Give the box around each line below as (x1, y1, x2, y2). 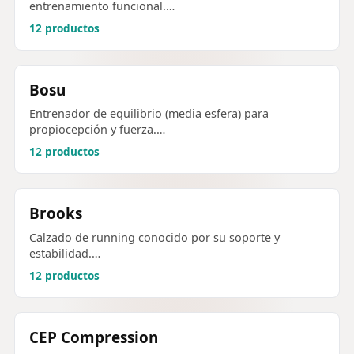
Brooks (29, 203, 82, 224)
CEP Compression (29, 326, 158, 348)
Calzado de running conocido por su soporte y (29, 229, 280, 245)
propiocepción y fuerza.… (29, 122, 165, 137)
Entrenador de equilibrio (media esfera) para (29, 106, 269, 122)
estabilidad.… (29, 245, 100, 261)
